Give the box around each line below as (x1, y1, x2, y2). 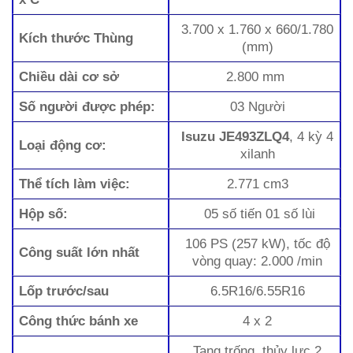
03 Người (229, 98, 285, 115)
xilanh (240, 146, 275, 162)
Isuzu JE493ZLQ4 (181, 128, 290, 145)
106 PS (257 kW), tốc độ (184, 236, 330, 252)
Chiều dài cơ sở (19, 69, 120, 85)
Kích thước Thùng (19, 30, 134, 46)
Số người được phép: (19, 98, 156, 115)
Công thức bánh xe (19, 313, 139, 329)
